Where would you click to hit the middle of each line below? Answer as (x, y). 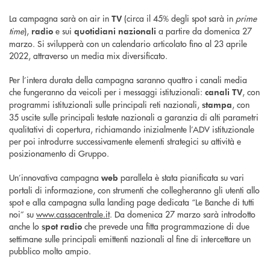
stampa (217, 105)
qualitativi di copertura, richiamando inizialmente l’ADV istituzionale (132, 129)
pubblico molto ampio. (50, 251)
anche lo (25, 226)
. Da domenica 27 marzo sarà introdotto (183, 214)
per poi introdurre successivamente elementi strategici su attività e (125, 141)
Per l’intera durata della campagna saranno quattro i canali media (128, 80)
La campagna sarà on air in (60, 18)
